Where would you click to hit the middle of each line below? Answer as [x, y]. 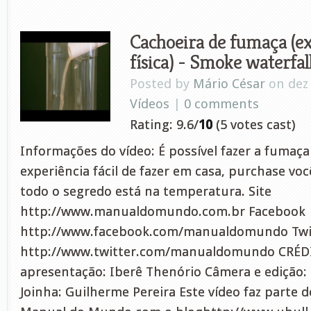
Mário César [229, 84]
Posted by [161, 84]
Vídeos [150, 104]
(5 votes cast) [254, 125]
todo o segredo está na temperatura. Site [146, 191]
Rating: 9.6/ [164, 125]
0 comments [221, 104]
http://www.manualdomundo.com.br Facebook [163, 211]
